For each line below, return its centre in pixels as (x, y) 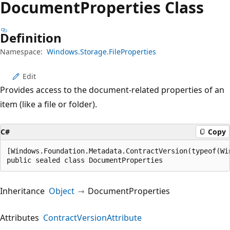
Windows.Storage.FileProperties (101, 51)
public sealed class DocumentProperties (85, 160)
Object (62, 191)
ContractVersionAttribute (92, 217)
